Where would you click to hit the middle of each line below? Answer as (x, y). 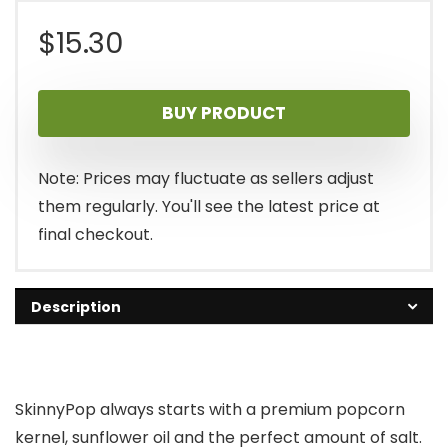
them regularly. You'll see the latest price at (209, 207)
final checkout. (95, 235)
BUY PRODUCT (224, 113)
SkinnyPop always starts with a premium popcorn (210, 410)
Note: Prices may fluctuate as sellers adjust (206, 179)
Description (76, 307)
